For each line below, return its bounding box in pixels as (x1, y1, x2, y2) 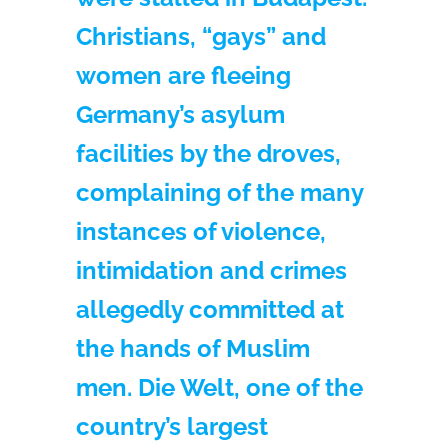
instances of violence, (76, 216, 327, 246)
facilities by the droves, (76, 138, 342, 168)
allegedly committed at (76, 294, 345, 324)
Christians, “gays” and (76, 21, 327, 51)
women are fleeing (76, 60, 292, 90)
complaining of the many (76, 177, 364, 207)
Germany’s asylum (76, 99, 286, 129)
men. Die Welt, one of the (76, 372, 364, 402)
